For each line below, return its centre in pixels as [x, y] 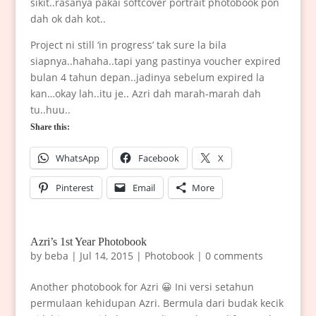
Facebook [158, 158]
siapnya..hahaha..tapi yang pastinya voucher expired [155, 61]
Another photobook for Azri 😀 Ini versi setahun [142, 287]
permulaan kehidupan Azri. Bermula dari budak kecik [157, 303]
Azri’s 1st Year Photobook [88, 242]
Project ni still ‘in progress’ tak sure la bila [128, 45]
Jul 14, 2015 [106, 256]
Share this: [50, 127]
